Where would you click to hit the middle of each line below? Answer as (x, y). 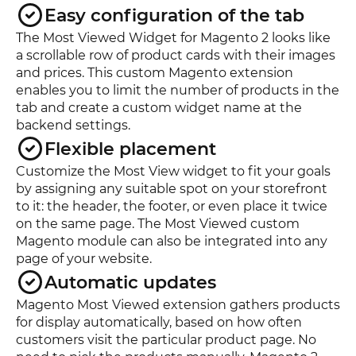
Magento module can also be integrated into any (172, 242)
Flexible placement (130, 149)
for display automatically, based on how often (159, 323)
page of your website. (84, 259)
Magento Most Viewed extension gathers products (178, 305)
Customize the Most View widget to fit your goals (173, 172)
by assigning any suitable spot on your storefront (172, 189)
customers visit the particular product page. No (166, 340)
